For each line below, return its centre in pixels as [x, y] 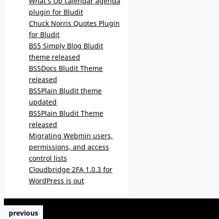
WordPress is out [56, 180]
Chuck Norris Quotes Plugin [74, 23]
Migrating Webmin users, [71, 135]
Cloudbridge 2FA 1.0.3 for [71, 169]
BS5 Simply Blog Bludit [66, 45]
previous [23, 213]
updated [43, 102]
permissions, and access [69, 147]
